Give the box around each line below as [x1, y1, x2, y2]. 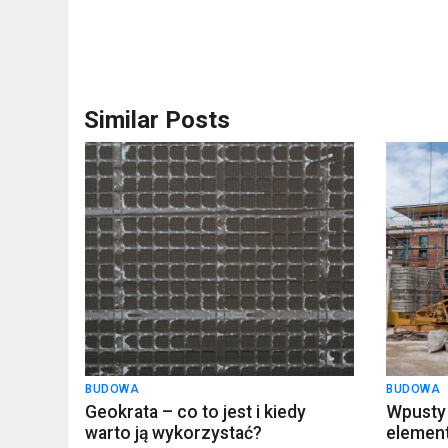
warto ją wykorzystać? [85, 422, 263, 443]
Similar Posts [84, 105, 231, 134]
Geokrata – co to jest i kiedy [85, 401, 307, 422]
